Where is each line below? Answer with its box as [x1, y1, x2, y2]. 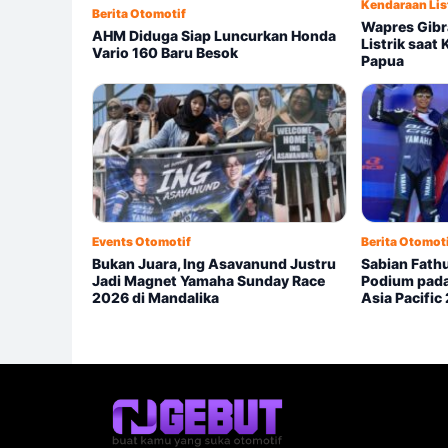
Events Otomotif [92, 234, 191, 250]
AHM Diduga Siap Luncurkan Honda [92, 26, 336, 44]
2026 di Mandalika [92, 289, 219, 307]
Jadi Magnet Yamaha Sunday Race [92, 272, 325, 290]
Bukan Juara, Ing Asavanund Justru [92, 255, 336, 273]
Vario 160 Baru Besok [92, 43, 238, 61]
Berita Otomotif [92, 5, 186, 21]
